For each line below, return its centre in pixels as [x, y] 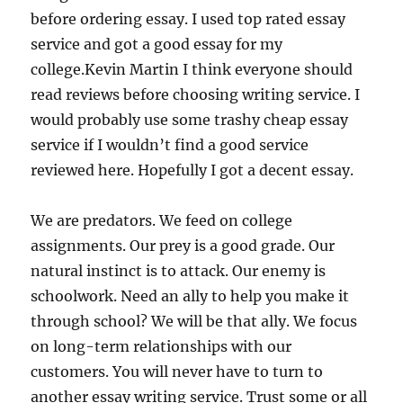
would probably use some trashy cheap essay [190, 120]
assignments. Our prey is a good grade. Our [183, 246]
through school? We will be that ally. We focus [194, 321]
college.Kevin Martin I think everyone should [192, 69]
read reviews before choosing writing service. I [196, 94]
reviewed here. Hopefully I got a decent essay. [193, 170]
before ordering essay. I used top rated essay [188, 19]
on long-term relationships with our [161, 346]
